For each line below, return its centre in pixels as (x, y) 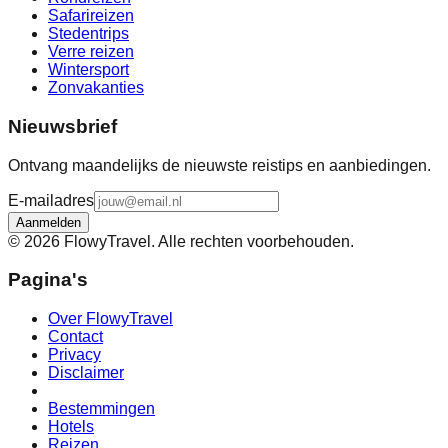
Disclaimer (86, 372)
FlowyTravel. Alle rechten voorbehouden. (209, 241)
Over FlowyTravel (110, 318)
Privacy (74, 354)
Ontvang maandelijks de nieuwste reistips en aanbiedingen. (219, 165)
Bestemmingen (101, 408)
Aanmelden (48, 222)
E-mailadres (51, 200)
